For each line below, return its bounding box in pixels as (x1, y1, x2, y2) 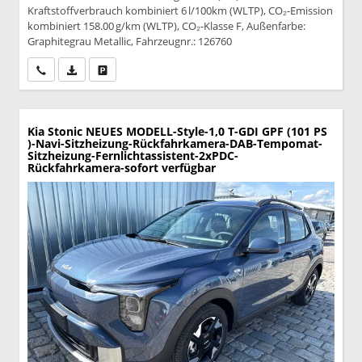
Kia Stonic (27, 124, 82, 140)
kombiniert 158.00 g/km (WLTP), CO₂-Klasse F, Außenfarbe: (27, 19, 305, 34)
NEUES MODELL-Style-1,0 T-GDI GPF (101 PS (86, 124, 327, 140)
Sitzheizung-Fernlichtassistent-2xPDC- (27, 148, 238, 164)
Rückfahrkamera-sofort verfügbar (27, 160, 216, 176)
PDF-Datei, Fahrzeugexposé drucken (77, 62, 240, 77)
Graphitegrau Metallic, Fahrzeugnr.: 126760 (27, 34, 232, 49)
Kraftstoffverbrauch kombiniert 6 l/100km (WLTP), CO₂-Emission (27, 3, 333, 19)
